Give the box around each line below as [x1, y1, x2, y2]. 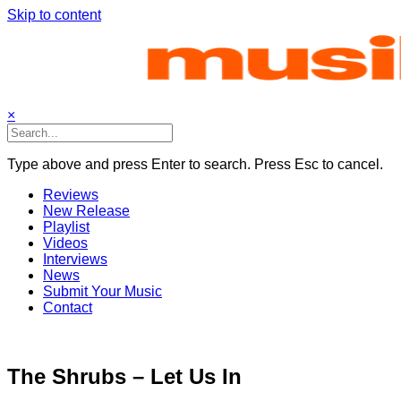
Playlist [43, 219, 90, 235]
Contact [43, 300, 92, 315]
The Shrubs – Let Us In [7, 363, 242, 388]
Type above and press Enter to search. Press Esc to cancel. [7, 157, 383, 172]
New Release [43, 203, 130, 218]
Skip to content [7, 7, 101, 22]
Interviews [43, 252, 107, 267]
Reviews [43, 187, 98, 202]
